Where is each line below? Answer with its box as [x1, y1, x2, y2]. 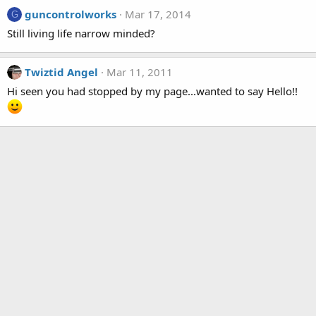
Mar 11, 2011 [107, 65, 173, 79]
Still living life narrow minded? [7, 26, 155, 40]
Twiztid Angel [25, 65, 98, 79]
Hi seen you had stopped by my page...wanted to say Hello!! [7, 84, 298, 98]
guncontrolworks [25, 7, 116, 21]
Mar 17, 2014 [125, 7, 191, 21]
